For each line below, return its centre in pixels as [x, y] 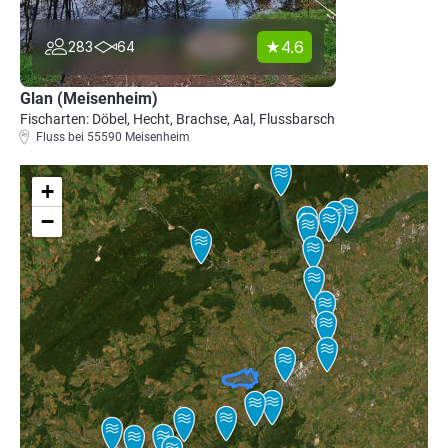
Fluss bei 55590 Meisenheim [113, 137]
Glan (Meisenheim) [89, 98]
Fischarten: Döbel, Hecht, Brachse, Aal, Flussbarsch [177, 119]
